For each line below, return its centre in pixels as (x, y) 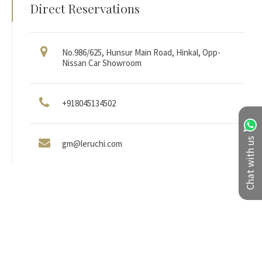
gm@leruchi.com (92, 144)
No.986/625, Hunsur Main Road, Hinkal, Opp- (141, 52)
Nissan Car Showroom (101, 63)
